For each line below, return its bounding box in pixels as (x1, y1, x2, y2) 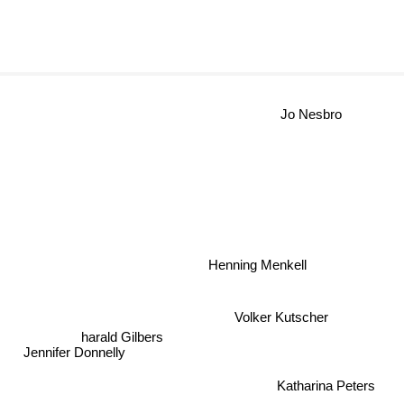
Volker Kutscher (237, 308, 332, 324)
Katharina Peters (276, 378, 375, 394)
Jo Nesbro (288, 104, 350, 120)
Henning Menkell (225, 243, 324, 259)
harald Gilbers (86, 332, 169, 348)
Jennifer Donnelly (24, 347, 127, 363)
